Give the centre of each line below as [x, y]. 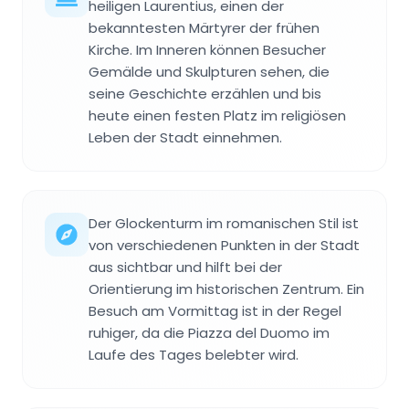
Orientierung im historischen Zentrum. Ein [226, 288]
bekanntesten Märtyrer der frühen [204, 27]
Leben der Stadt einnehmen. [185, 137]
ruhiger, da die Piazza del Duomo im [209, 332]
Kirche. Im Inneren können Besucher [207, 49]
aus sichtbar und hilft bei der [185, 267]
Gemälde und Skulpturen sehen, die [209, 71]
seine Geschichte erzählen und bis [205, 93]
